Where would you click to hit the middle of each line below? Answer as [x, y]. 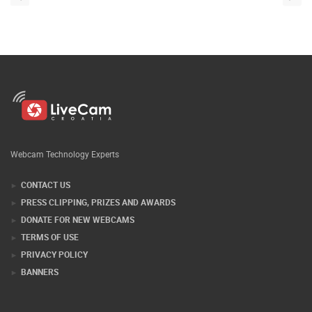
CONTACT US [46, 216]
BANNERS [40, 303]
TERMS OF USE [50, 268]
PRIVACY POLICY [54, 285]
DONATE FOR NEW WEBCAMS [78, 250]
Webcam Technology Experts [65, 185]
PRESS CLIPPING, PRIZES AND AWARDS [98, 233]
